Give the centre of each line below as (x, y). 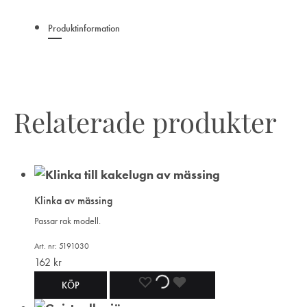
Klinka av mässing (73, 200)
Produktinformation (84, 28)
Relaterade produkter (145, 126)
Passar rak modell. (67, 220)
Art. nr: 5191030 (62, 246)
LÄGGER (188, 284)
